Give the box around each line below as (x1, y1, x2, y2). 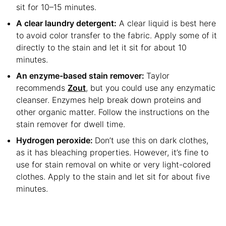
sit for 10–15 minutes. (16, 2, 96, 12)
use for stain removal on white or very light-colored (16, 159, 211, 169)
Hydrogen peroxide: (16, 135, 95, 145)
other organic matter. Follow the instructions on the (16, 106, 209, 117)
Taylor (146, 70, 169, 81)
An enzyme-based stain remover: (16, 70, 146, 81)
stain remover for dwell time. (16, 119, 125, 129)
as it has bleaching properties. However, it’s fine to (16, 147, 208, 157)
